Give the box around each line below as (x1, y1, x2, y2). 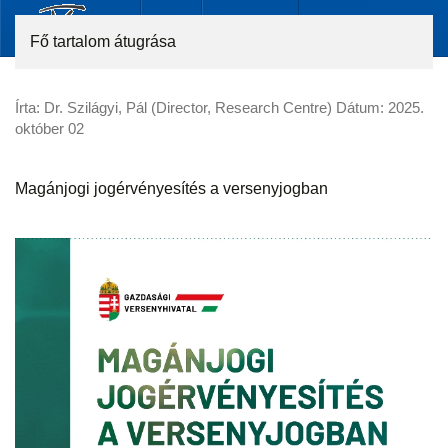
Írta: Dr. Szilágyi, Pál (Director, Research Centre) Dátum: (15, 99, 388, 116)
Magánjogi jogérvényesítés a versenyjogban (15, 180, 328, 197)
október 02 (15, 120, 84, 137)
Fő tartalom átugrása (30, 33, 176, 50)
